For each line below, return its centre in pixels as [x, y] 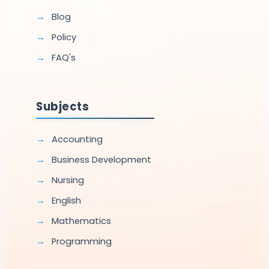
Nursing [68, 180]
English [66, 200]
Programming [81, 241]
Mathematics [81, 221]
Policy [64, 37]
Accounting [77, 139]
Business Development [101, 159]
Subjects [63, 106]
